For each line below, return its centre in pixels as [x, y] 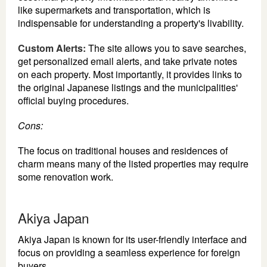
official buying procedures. [73, 100]
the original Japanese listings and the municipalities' [128, 87]
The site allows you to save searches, [166, 48]
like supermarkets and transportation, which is [114, 10]
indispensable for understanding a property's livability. [131, 23]
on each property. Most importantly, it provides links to [130, 74]
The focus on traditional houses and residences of [123, 150]
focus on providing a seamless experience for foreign [129, 252]
